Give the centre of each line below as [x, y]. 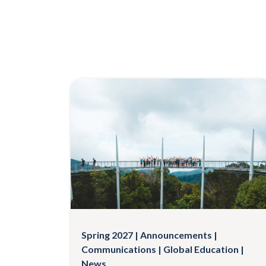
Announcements [176, 235]
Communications [119, 249]
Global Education [201, 249]
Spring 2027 [107, 235]
